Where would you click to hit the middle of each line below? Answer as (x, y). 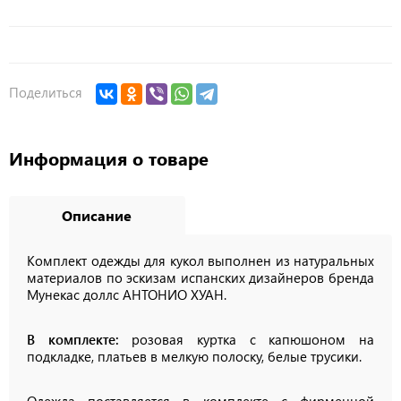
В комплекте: (73, 340)
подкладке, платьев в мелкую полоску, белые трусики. (194, 357)
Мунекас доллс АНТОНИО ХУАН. (127, 295)
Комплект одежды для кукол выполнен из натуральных (200, 261)
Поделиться (46, 92)
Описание (97, 216)
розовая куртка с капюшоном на (247, 340)
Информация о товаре (109, 158)
